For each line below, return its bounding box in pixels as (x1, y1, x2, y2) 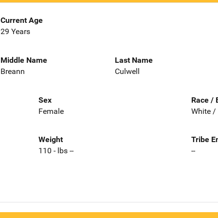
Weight (38, 135, 63, 145)
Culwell (115, 66, 140, 76)
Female (38, 106, 64, 116)
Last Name (115, 55, 153, 65)
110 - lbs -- (38, 146, 73, 156)
